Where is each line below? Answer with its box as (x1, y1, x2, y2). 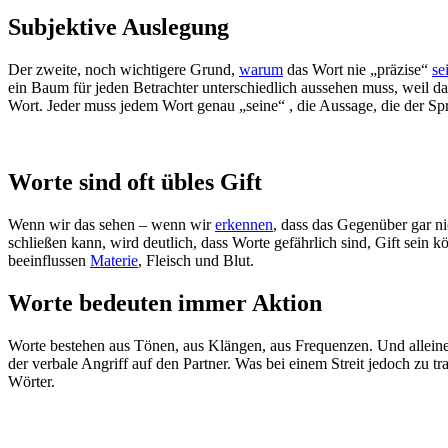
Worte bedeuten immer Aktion (8, 289, 322, 316)
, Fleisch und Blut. (138, 251, 254, 269)
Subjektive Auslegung (8, 14, 229, 41)
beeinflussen (8, 251, 90, 269)
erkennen (215, 215, 273, 233)
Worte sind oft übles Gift (8, 168, 262, 195)
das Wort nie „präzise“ (283, 61, 432, 78)
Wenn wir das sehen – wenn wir (8, 215, 215, 233)
